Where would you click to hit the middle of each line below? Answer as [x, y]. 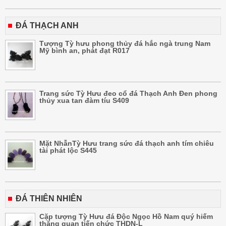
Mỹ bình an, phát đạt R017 [84, 50]
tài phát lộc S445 [68, 150]
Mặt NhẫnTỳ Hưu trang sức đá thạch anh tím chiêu [127, 143]
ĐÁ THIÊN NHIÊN [49, 198]
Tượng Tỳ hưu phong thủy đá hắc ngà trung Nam [125, 43]
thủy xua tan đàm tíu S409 [84, 100]
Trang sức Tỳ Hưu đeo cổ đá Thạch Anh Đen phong [128, 93]
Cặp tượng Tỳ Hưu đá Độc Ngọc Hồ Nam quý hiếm [126, 216]
